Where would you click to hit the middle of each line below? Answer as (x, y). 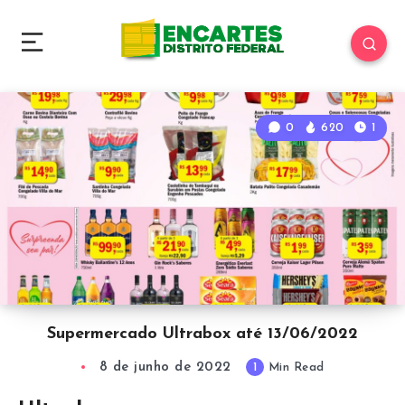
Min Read (294, 368)
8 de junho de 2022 (165, 368)
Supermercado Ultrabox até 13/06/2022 (202, 334)
